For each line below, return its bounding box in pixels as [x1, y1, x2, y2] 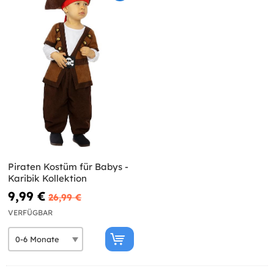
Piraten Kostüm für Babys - [8, 161, 128, 173]
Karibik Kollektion [8, 172, 87, 185]
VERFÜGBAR [8, 208, 53, 218]
